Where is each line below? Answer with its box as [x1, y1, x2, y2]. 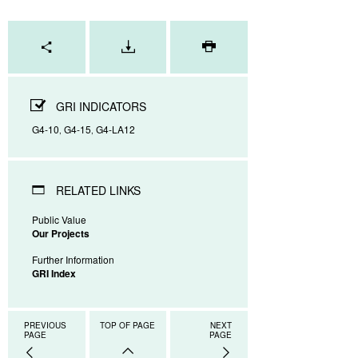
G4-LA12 [96, 122, 135, 137]
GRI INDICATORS [56, 98, 146, 115]
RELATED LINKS [56, 182, 141, 199]
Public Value [32, 212, 86, 226]
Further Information [32, 252, 114, 266]
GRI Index [32, 265, 76, 280]
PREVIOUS [24, 320, 66, 332]
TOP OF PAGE [100, 320, 156, 332]
